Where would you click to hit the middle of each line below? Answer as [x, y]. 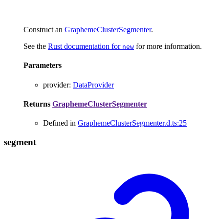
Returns [38, 104]
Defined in [60, 123]
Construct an [44, 29]
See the [36, 46]
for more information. [168, 46]
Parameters [43, 66]
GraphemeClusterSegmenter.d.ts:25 [132, 123]
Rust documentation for [85, 46]
